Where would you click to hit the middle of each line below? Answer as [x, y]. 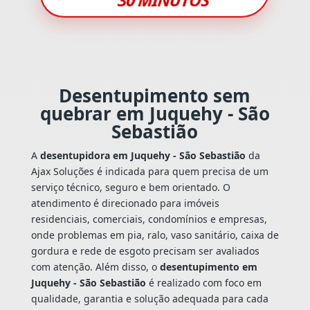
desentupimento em [208, 266]
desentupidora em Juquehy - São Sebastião [143, 155]
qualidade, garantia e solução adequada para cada [149, 298]
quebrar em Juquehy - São [155, 113]
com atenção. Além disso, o [95, 266]
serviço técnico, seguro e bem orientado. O [130, 187]
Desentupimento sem [155, 95]
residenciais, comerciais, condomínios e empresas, [149, 219]
